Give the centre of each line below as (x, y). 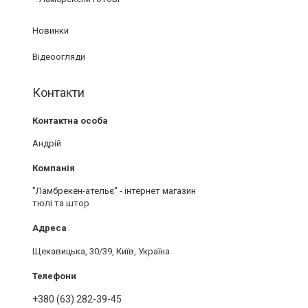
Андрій (47, 143)
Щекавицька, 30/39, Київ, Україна (101, 251)
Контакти (58, 92)
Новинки (51, 31)
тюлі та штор (61, 203)
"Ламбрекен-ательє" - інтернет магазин (114, 191)
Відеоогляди (59, 57)
